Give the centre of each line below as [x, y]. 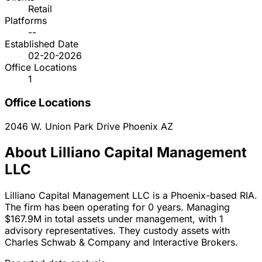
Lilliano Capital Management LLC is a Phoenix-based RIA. [131, 195]
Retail [40, 9]
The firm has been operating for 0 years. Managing [117, 207]
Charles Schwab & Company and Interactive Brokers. [121, 242]
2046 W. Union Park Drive [64, 126]
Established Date [42, 44]
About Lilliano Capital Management [126, 152]
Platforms [26, 21]
